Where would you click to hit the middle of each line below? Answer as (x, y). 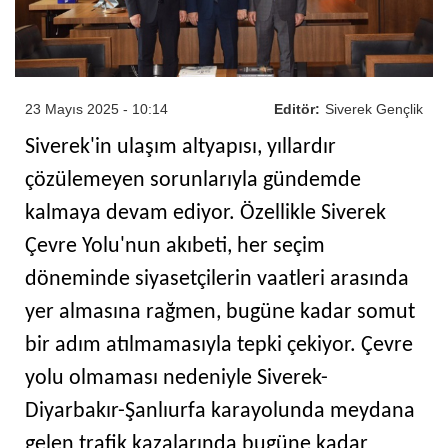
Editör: (297, 108)
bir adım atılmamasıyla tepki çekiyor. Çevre (219, 345)
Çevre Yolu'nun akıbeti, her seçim (175, 246)
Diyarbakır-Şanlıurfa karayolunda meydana (220, 411)
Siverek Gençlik (374, 108)
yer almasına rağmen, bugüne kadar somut (220, 312)
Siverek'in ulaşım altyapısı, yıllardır (180, 147)
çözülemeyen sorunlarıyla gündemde (193, 180)
